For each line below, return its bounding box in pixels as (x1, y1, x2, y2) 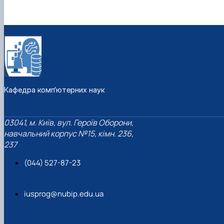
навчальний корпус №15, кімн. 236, (4, 127, 133, 139)
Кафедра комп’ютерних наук (4, 85, 104, 95)
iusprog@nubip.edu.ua (24, 188, 103, 199)
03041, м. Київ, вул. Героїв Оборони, (4, 116, 133, 128)
